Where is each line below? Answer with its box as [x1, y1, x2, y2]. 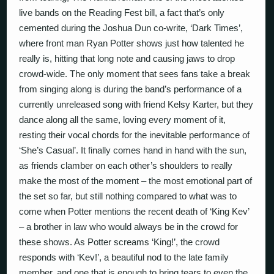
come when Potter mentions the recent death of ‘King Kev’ [19, 206, 250, 217]
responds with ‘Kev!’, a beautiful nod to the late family [19, 251, 229, 262]
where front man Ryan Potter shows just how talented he [19, 37, 245, 48]
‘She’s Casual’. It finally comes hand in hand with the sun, [19, 144, 247, 155]
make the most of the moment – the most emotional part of [19, 175, 253, 186]
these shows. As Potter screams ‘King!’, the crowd [19, 236, 220, 247]
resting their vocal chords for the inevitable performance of [19, 129, 250, 140]
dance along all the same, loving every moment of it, [19, 114, 226, 125]
